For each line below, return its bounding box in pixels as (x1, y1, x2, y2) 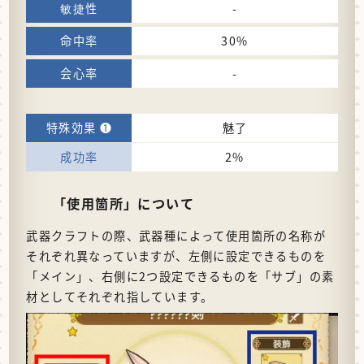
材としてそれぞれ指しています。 (26, 288, 214, 305)
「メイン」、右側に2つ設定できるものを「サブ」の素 (26, 267, 335, 284)
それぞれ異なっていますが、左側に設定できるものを (26, 247, 327, 264)
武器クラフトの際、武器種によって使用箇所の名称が (26, 227, 327, 244)
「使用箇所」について (52, 193, 194, 213)
